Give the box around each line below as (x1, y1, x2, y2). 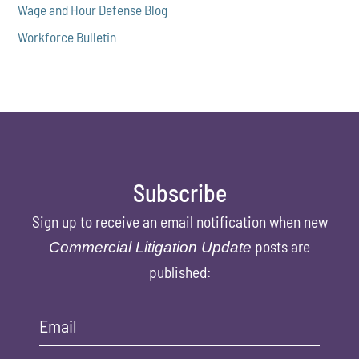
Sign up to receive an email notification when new (31, 212, 328, 231)
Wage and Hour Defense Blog (18, 2, 168, 18)
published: (148, 262, 211, 281)
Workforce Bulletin (18, 29, 117, 46)
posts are (252, 236, 310, 256)
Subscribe (132, 177, 227, 207)
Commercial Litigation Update (49, 237, 252, 256)
